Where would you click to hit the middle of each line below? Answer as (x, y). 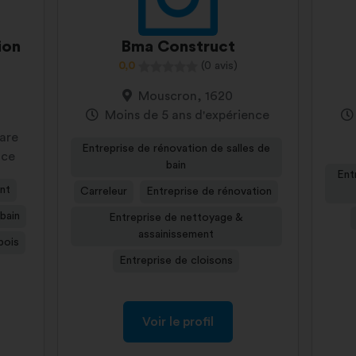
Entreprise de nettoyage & (176, 218)
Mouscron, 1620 (186, 96)
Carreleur (104, 192)
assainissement (176, 234)
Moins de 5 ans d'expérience (188, 115)
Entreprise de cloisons (176, 261)
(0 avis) (219, 66)
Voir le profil (178, 322)
